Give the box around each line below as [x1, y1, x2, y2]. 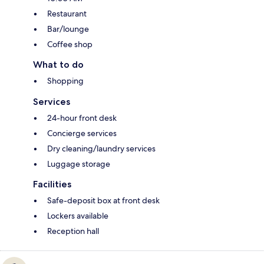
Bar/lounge [47, 24, 89, 35]
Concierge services [47, 128, 117, 139]
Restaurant [47, 8, 87, 19]
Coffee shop [47, 39, 93, 50]
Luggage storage [47, 159, 110, 170]
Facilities [33, 179, 71, 190]
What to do [33, 59, 84, 71]
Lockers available [47, 210, 108, 222]
